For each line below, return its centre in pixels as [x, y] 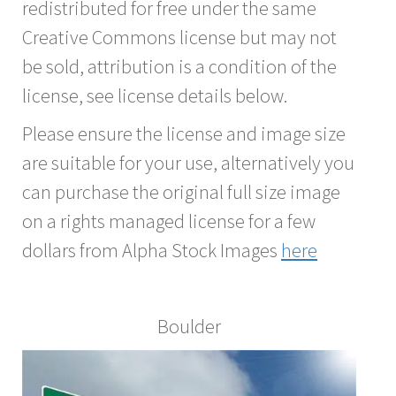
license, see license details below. [155, 95]
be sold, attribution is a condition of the [179, 66]
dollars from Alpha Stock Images [152, 250]
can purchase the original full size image [181, 191]
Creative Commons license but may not [179, 37]
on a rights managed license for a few [169, 221]
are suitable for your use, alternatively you [188, 162]
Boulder [189, 326]
